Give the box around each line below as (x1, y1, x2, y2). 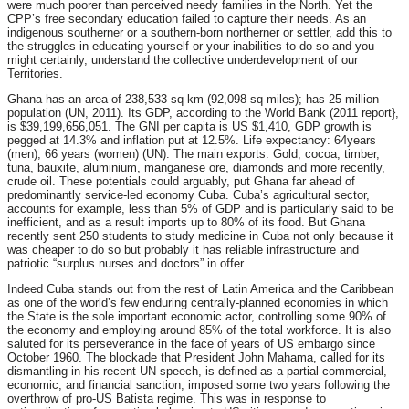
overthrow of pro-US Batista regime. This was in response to (7, 392, 326, 406)
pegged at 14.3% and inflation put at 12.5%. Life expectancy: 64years (7, 133, 376, 148)
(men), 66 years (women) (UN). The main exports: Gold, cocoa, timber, (7, 147, 380, 162)
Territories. (7, 67, 63, 81)
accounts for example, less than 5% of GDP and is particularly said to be (7, 202, 393, 216)
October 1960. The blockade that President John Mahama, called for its (7, 351, 385, 365)
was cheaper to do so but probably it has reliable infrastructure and (7, 243, 359, 257)
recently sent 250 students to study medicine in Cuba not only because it (7, 229, 393, 244)
